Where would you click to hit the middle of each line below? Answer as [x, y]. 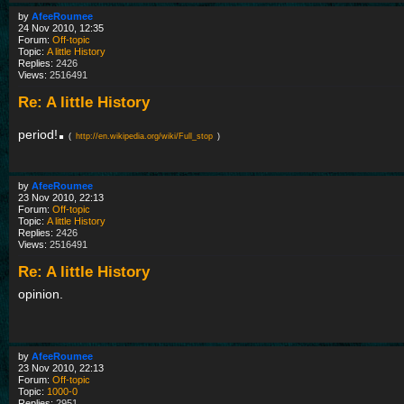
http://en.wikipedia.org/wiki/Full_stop [144, 136]
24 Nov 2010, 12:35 [61, 28]
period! [38, 134]
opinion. [41, 294]
